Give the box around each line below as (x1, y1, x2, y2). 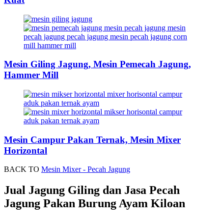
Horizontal (4, 145, 47, 156)
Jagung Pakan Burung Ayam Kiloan (4, 197, 185, 210)
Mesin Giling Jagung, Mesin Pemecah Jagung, (4, 59, 191, 70)
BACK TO (4, 165, 41, 174)
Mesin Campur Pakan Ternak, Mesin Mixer (4, 134, 181, 145)
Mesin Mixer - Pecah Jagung (41, 165, 130, 174)
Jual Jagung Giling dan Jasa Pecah (4, 184, 180, 197)
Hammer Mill (4, 70, 58, 81)
